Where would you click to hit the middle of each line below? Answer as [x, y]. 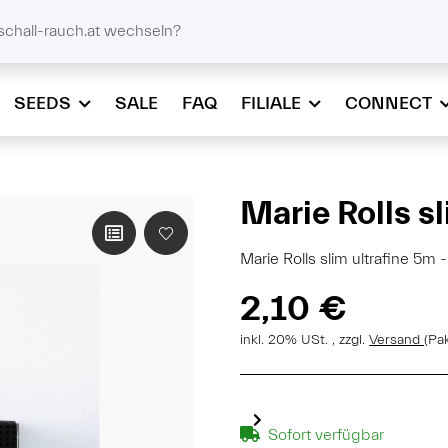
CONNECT [389, 103]
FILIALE [271, 103]
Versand [396, 340]
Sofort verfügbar [326, 435]
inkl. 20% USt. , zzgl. [304, 340]
